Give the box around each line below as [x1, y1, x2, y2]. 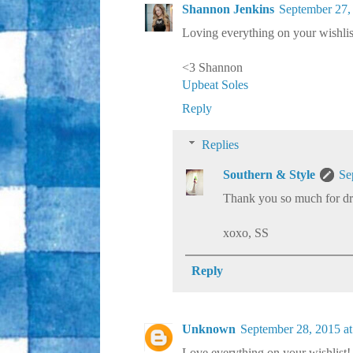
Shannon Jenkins [182, 2, 274, 17]
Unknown [182, 322, 236, 336]
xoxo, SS [223, 226, 269, 240]
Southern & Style [223, 168, 315, 182]
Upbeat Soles [182, 78, 248, 92]
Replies [201, 138, 239, 152]
